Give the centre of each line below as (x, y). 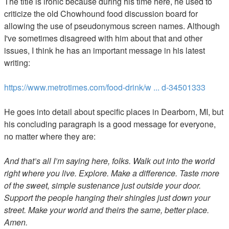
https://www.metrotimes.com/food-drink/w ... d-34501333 (105, 87)
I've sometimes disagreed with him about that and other (103, 38)
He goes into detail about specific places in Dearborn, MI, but (114, 111)
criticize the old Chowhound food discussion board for (101, 13)
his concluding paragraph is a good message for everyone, (110, 124)
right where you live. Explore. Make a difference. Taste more (112, 173)
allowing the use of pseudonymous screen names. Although (112, 26)
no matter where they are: (50, 136)
